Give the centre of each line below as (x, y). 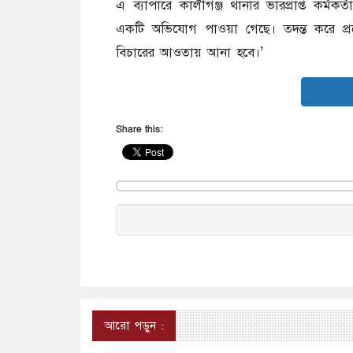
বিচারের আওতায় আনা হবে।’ (190, 53)
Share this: (139, 130)
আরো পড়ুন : (134, 326)
